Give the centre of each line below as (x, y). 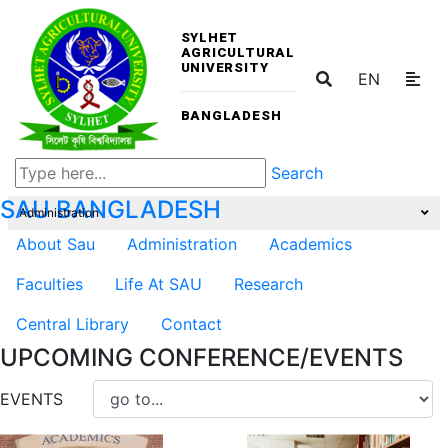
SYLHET (209, 37)
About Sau (55, 243)
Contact (191, 323)
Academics (310, 243)
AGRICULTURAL (237, 52)
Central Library (72, 323)
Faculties (49, 283)
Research (268, 283)
